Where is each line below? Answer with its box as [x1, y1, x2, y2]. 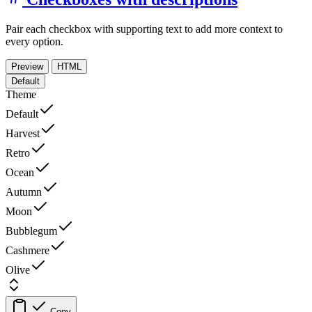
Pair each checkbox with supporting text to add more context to [6, 22, 283, 35]
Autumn [6, 185, 42, 198]
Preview [11, 61, 43, 72]
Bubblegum [6, 224, 57, 237]
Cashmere [6, 244, 49, 256]
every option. [6, 35, 63, 47]
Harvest [6, 127, 40, 139]
